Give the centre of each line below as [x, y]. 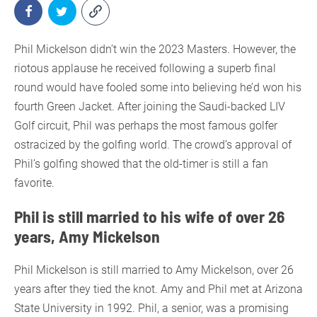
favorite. [36, 183]
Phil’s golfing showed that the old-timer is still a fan [141, 163]
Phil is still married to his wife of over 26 [149, 216]
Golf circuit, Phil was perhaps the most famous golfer [146, 125]
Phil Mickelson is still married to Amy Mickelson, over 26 [154, 270]
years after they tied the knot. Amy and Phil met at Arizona [158, 289]
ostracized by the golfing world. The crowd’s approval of [153, 144]
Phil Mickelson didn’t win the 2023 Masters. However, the [155, 49]
